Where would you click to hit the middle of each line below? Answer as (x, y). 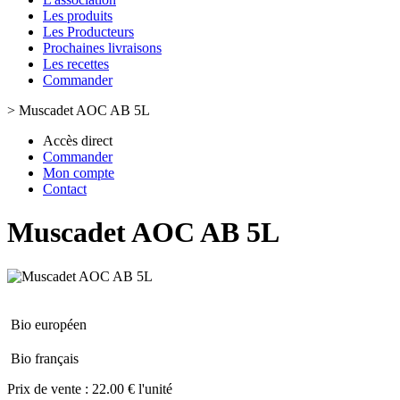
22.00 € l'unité (132, 388)
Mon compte (79, 173)
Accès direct (78, 141)
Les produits (78, 16)
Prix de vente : (50, 388)
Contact (65, 189)
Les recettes (76, 64)
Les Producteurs (88, 32)
